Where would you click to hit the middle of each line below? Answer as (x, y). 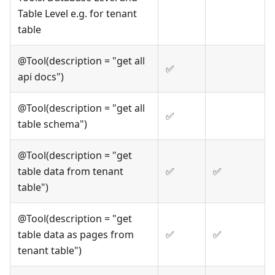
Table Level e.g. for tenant (77, 14)
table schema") (52, 124)
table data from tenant (71, 172)
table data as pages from (76, 235)
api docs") (41, 77)
